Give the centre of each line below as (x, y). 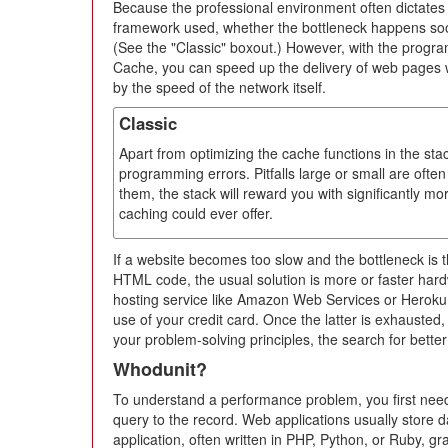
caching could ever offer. (196, 212)
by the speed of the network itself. (219, 86)
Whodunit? (160, 368)
